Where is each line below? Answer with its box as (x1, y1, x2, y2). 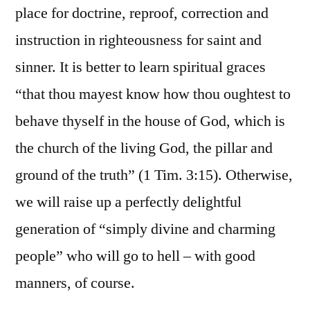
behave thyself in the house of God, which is (15, 111, 285, 131)
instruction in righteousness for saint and (15, 30, 262, 51)
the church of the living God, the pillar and (15, 138, 273, 158)
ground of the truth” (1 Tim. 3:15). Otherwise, (15, 165, 293, 185)
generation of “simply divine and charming (15, 219, 275, 239)
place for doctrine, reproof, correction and (15, 3, 268, 24)
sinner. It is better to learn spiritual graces (15, 57, 266, 77)
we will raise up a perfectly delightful (15, 192, 241, 212)
